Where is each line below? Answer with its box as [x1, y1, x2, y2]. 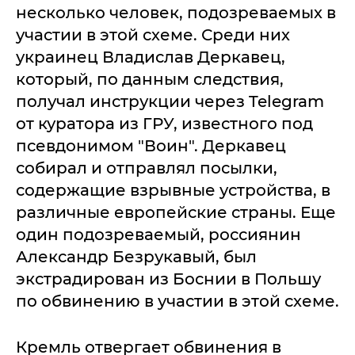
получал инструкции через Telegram [16, 92, 324, 112]
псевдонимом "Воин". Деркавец [16, 136, 286, 156]
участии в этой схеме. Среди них [16, 25, 290, 45]
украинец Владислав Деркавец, [16, 48, 285, 67]
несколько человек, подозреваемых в [16, 3, 336, 23]
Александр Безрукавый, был [16, 247, 257, 267]
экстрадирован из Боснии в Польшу [16, 269, 321, 289]
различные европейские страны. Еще [16, 203, 336, 223]
